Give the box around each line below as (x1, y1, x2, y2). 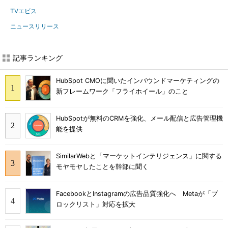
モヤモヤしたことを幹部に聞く (56, 162, 149, 170)
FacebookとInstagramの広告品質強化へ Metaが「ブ (56, 189, 218, 197)
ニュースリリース (10, 22, 59, 30)
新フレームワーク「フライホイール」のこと (56, 88, 188, 96)
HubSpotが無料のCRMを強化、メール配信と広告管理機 (56, 115, 223, 123)
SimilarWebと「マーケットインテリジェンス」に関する (56, 152, 222, 160)
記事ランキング (13, 53, 63, 62)
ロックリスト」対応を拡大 (56, 200, 135, 208)
